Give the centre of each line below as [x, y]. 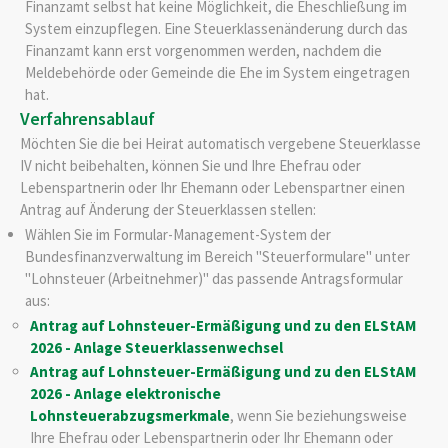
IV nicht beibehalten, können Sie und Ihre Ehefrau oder [190, 165]
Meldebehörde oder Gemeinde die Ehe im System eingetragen [217, 72]
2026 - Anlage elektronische [125, 393]
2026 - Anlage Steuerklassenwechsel [156, 348]
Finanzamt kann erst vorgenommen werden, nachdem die [203, 50]
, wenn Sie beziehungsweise [318, 415]
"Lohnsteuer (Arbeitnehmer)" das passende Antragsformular [213, 278]
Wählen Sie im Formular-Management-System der [177, 234]
